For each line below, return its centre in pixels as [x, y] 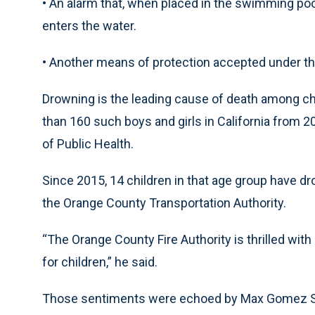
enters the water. [89, 26]
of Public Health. [88, 144]
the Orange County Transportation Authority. [164, 203]
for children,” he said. [100, 262]
